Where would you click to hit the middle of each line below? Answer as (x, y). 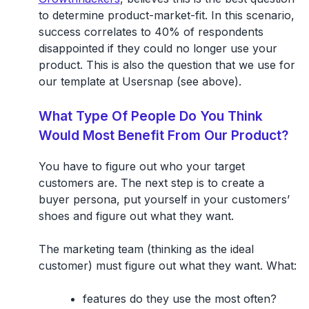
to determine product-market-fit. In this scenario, (166, 15)
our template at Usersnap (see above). (140, 81)
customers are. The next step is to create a (151, 182)
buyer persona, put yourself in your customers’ (164, 199)
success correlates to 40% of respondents (151, 31)
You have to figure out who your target (141, 166)
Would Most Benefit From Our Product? (163, 135)
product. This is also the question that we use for (167, 64)
